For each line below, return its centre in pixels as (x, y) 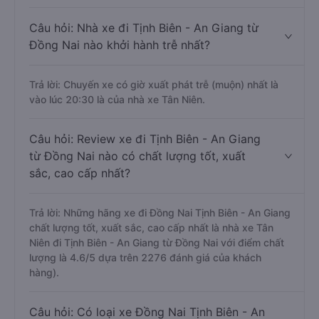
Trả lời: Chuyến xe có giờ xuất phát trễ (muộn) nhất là (154, 84)
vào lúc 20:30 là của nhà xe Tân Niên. (117, 99)
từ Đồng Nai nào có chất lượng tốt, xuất (137, 156)
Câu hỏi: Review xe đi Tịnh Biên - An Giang (145, 139)
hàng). (44, 272)
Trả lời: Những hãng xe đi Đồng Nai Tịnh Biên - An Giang (160, 213)
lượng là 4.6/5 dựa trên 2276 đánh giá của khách (145, 257)
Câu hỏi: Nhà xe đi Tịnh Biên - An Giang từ (144, 28)
